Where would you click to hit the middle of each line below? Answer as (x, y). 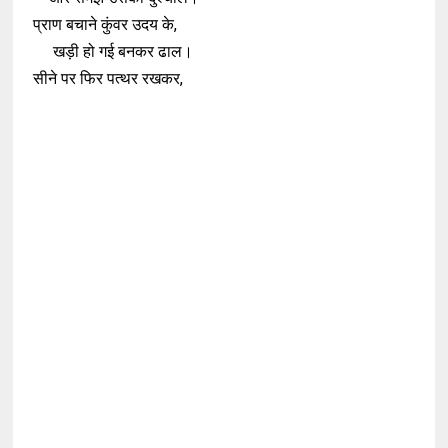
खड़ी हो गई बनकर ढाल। (113, 51)
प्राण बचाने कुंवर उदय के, (105, 24)
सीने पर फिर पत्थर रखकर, (108, 78)
